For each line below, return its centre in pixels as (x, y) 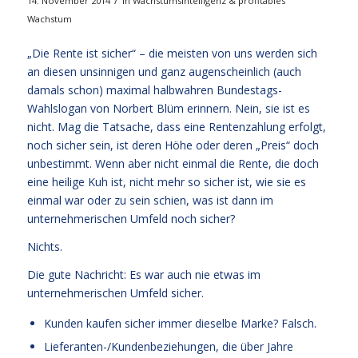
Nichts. (44, 246)
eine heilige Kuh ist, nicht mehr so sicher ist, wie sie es (166, 181)
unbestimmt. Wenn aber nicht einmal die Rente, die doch (173, 163)
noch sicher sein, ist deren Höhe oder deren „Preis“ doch (173, 145)
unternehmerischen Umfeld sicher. (115, 292)
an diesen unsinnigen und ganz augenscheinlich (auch (164, 71)
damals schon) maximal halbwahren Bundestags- (154, 89)
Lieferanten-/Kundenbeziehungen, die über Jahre (168, 346)
